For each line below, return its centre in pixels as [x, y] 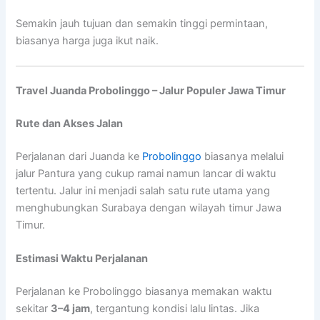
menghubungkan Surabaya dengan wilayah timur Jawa [149, 207]
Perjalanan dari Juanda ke [79, 156]
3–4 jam [71, 309]
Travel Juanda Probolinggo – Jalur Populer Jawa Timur [151, 91]
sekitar [34, 309]
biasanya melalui [244, 156]
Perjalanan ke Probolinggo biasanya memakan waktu [144, 292]
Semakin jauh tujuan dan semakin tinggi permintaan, [142, 23]
